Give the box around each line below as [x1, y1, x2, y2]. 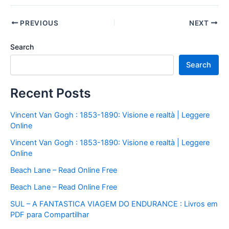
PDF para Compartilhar [10, 210, 89, 219]
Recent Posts [10, 85, 91, 101]
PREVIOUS [18, 18, 59, 27]
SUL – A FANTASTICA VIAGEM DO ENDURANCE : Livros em [10, 199, 218, 209]
